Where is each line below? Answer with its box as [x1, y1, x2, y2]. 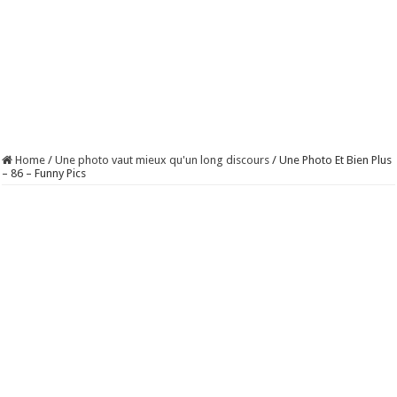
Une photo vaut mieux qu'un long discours [55, 153, 270, 167]
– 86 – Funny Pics [2, 167, 87, 180]
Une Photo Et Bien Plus [279, 153, 393, 167]
